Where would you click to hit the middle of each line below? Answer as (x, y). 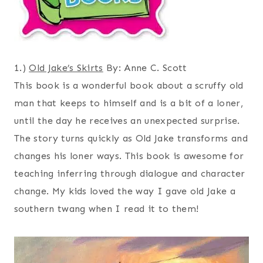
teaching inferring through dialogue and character (130, 173)
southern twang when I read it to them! (107, 208)
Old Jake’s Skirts (66, 68)
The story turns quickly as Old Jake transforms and (131, 138)
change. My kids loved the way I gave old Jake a (125, 191)
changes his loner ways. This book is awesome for (129, 156)
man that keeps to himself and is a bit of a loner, (129, 103)
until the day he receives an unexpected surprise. (127, 120)
